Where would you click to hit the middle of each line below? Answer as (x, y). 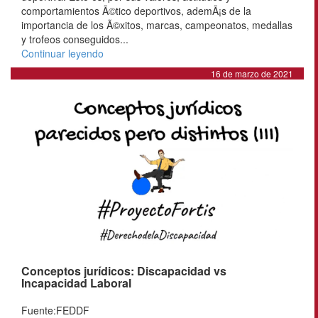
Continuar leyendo (62, 54)
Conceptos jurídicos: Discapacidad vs (124, 270)
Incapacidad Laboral (76, 283)
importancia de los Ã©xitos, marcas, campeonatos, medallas (157, 25)
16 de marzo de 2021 (252, 74)
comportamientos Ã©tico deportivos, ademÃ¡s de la (136, 11)
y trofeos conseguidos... (75, 39)
